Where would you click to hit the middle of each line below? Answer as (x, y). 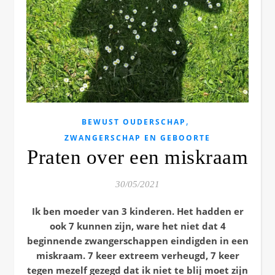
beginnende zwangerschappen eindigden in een (137, 241)
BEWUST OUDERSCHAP (134, 122)
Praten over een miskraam (137, 157)
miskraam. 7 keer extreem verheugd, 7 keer (137, 255)
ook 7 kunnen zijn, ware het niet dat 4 (137, 226)
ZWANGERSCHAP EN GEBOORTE (137, 138)
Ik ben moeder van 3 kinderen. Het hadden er (137, 211)
